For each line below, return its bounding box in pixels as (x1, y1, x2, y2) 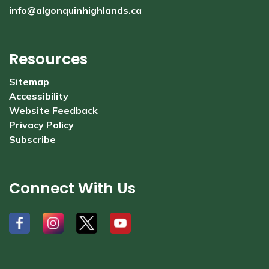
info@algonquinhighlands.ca (9, 4, 142, 16)
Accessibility (9, 90, 68, 102)
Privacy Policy (9, 119, 74, 131)
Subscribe (9, 133, 56, 145)
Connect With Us (9, 178, 136, 199)
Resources (9, 49, 88, 70)
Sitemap (9, 76, 49, 88)
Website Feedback (9, 104, 98, 116)
